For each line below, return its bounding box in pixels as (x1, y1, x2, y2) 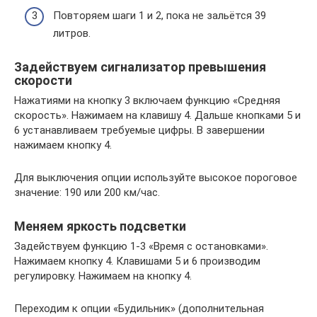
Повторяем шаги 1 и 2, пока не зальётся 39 (53, 8, 266, 22)
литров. (53, 26, 91, 40)
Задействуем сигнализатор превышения (14, 59, 266, 74)
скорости (14, 72, 72, 88)
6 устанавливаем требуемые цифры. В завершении (14, 123, 265, 137)
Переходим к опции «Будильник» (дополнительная (14, 301, 264, 315)
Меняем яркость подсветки (14, 218, 186, 234)
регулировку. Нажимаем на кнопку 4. (14, 269, 192, 282)
